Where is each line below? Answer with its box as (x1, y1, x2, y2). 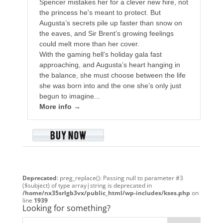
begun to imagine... (39, 92, 100, 101)
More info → (39, 103, 81, 111)
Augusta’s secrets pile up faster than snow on (39, 19, 182, 27)
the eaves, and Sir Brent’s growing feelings (39, 29, 174, 38)
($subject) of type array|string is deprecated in (22, 181, 152, 190)
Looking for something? (22, 203, 111, 214)
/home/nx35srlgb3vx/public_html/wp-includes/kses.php (22, 189, 190, 198)
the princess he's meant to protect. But (39, 8, 161, 17)
